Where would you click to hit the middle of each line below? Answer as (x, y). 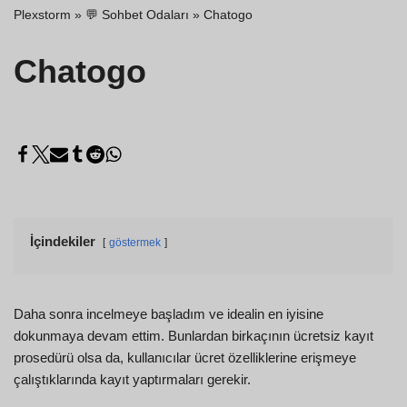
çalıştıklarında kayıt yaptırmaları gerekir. (132, 379)
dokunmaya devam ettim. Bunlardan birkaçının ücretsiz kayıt (194, 335)
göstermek (135, 242)
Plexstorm (42, 14)
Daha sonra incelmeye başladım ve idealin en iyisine (169, 313)
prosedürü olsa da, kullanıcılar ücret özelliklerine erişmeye (185, 357)
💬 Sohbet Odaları (137, 14)
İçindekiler (63, 241)
